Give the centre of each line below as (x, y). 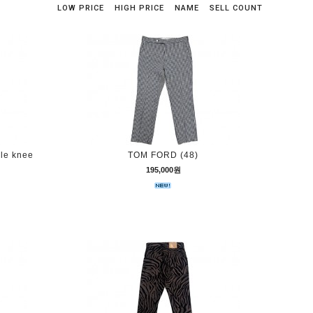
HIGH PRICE (139, 8)
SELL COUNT (236, 8)
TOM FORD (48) (163, 155)
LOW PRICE (81, 8)
